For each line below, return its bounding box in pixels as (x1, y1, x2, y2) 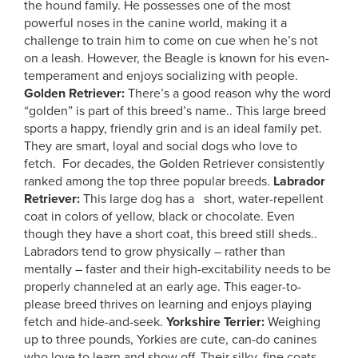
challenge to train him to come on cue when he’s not (24, 33, 318, 49)
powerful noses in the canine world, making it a (24, 15, 287, 31)
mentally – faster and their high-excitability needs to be (24, 261, 331, 277)
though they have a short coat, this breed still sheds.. (24, 226, 317, 242)
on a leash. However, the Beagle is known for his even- (24, 50, 329, 66)
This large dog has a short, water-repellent (80, 191, 324, 207)
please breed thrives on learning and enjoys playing (24, 296, 312, 312)
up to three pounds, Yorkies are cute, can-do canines (24, 332, 316, 348)
